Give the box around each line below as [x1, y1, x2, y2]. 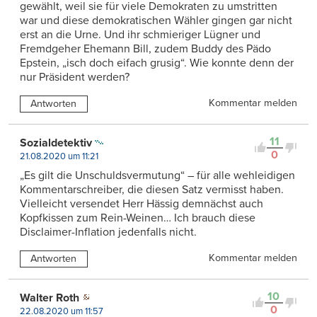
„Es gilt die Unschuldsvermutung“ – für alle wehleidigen [20, 168, 295, 183]
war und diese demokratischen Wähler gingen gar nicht [20, 13, 292, 28]
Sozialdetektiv [20, 135, 92, 150]
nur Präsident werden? [20, 70, 129, 85]
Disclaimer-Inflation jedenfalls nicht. [20, 224, 197, 239]
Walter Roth [20, 290, 79, 305]
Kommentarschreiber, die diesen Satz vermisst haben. [20, 182, 284, 197]
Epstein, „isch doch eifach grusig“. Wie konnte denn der [20, 56, 294, 71]
